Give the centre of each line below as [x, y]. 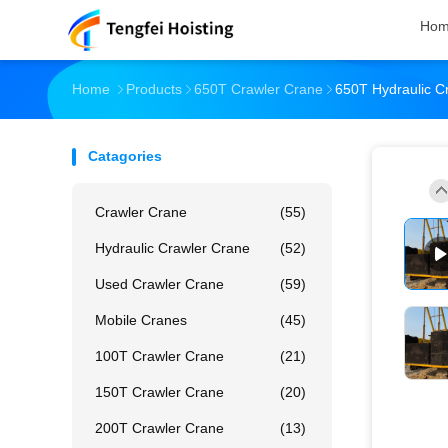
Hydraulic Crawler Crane [172, 248]
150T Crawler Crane [159, 392]
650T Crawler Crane [258, 89]
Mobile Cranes [141, 320]
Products [154, 89]
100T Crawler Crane [159, 356]
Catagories [125, 156]
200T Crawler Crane [159, 428]
